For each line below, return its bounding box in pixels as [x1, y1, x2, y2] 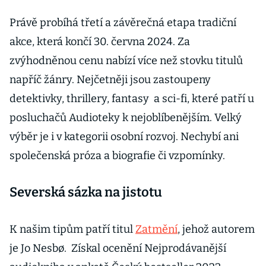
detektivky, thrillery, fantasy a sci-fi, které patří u [9, 92, 254, 105]
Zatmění [135, 223, 178, 236]
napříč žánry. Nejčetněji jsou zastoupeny [9, 73, 211, 86]
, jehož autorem [178, 223, 255, 236]
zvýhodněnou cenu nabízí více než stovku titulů [9, 54, 243, 67]
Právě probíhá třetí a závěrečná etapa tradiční [9, 16, 236, 29]
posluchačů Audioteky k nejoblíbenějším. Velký [9, 111, 242, 124]
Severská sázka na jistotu [9, 184, 162, 200]
